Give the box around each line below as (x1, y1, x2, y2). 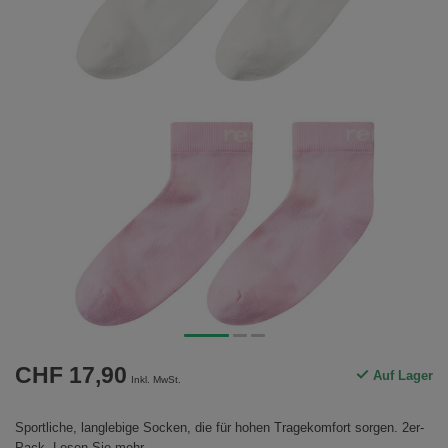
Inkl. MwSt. (131, 374, 181, 386)
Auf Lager (369, 367, 433, 383)
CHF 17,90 (15, 362, 127, 389)
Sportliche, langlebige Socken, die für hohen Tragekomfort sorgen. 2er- (15, 420, 424, 436)
